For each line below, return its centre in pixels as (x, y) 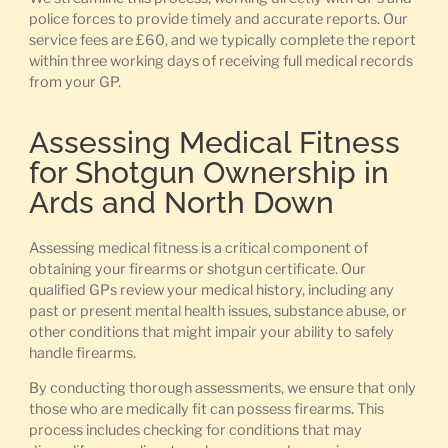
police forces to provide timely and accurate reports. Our (218, 19)
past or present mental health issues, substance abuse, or (217, 310)
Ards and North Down (181, 202)
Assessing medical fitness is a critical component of (198, 247)
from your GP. (74, 82)
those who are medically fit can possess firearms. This (206, 409)
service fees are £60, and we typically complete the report (222, 40)
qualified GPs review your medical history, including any (211, 289)
